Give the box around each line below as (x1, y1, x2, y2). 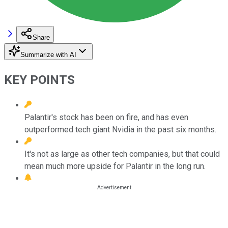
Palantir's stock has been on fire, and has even (24, 112, 188, 122)
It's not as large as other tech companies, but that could (24, 149, 220, 159)
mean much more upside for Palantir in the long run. (24, 161, 206, 171)
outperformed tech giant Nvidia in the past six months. (24, 124, 216, 134)
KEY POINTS (4, 72, 75, 87)
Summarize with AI (20, 50, 76, 59)
